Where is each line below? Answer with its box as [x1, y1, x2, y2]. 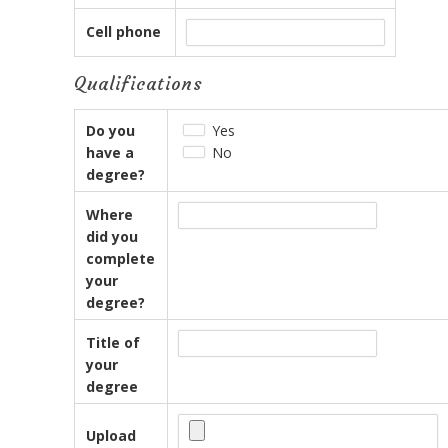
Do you [86, 120, 136, 140]
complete [86, 248, 156, 268]
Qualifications [74, 71, 203, 95]
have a [86, 142, 135, 162]
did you [86, 226, 139, 246]
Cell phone [86, 21, 162, 41]
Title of [86, 332, 141, 352]
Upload [86, 425, 137, 445]
